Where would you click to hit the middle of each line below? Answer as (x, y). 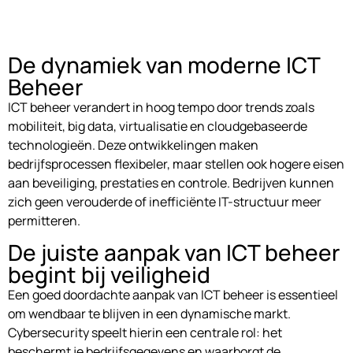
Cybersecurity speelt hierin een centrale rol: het (145, 332)
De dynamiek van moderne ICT (164, 64)
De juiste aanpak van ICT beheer (174, 252)
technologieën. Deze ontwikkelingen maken (133, 145)
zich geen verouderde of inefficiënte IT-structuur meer (165, 201)
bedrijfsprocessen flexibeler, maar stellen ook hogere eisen (176, 163)
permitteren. (44, 220)
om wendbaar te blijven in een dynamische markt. (149, 313)
